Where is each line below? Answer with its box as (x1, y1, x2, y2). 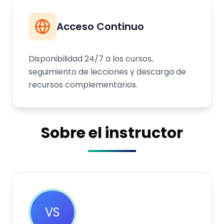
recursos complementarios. (28, 79, 137, 90)
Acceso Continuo (56, 19, 144, 33)
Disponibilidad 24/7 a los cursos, (28, 53, 153, 64)
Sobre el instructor (41, 122, 183, 143)
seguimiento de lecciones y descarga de (28, 66, 186, 77)
